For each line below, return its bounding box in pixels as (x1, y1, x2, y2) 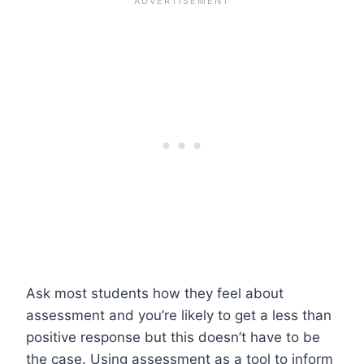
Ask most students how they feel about (26, 284, 284, 301)
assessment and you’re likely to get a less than (26, 306, 331, 323)
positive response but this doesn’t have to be (26, 328, 320, 345)
